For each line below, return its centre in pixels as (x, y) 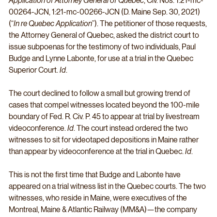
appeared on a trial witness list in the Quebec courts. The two (108, 186)
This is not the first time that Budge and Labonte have (95, 174)
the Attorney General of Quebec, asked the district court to (105, 35)
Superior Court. (34, 70)
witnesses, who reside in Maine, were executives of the (99, 198)
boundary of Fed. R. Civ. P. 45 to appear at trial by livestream (105, 116)
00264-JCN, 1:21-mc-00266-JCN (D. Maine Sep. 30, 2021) (105, 12)
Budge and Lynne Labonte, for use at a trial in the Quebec (102, 58)
